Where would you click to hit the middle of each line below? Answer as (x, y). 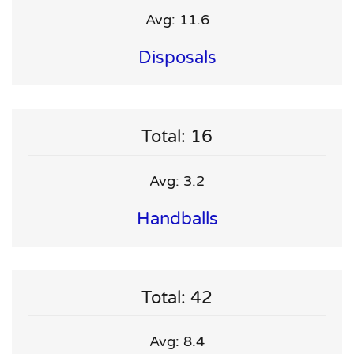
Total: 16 (177, 137)
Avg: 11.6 (177, 20)
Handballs (177, 218)
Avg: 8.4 (177, 342)
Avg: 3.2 (177, 181)
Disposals (177, 58)
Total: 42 (177, 298)
